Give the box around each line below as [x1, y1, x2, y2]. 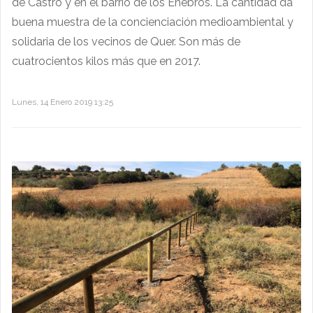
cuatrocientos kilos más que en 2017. [12, 54, 201, 68]
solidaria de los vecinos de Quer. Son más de [12, 34, 240, 48]
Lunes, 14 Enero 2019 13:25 [12, 96, 113, 107]
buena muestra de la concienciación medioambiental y [12, 15, 293, 29]
